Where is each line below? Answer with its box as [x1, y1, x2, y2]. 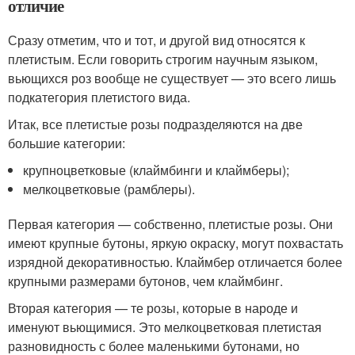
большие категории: [8, 133, 125, 152]
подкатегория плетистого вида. [8, 87, 190, 106]
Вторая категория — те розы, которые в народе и [8, 298, 298, 317]
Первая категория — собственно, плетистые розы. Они [8, 214, 333, 233]
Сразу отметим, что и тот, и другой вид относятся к [8, 30, 305, 49]
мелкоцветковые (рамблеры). [23, 179, 196, 198]
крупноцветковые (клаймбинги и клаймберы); [23, 160, 290, 179]
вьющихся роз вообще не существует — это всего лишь [8, 68, 336, 87]
